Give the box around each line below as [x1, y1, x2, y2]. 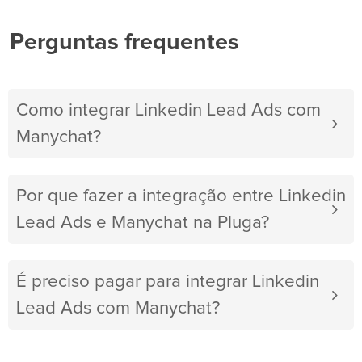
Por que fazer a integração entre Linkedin [16, 187, 346, 206]
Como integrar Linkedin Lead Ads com [16, 101, 321, 120]
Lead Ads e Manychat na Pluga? [16, 213, 269, 233]
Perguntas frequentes [10, 31, 239, 55]
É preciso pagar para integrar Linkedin [16, 272, 319, 292]
